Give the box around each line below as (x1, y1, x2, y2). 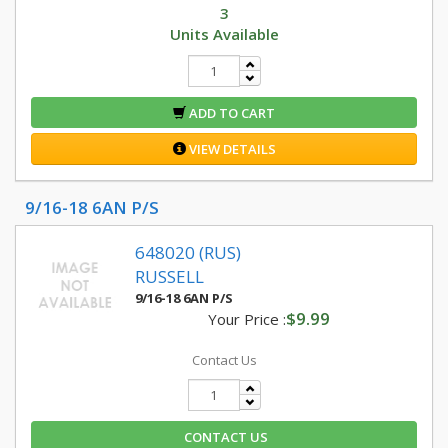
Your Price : (207, 309, 286, 329)
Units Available (169, 24, 279, 44)
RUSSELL (135, 265, 204, 288)
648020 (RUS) (135, 241, 241, 264)
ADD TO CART (186, 104, 275, 122)
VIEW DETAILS (185, 140, 276, 158)
